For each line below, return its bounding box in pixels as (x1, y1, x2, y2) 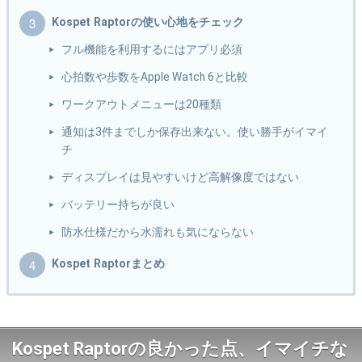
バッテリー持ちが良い (61, 198, 175, 212)
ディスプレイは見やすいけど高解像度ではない (61, 170, 300, 184)
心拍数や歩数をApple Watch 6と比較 (61, 70, 249, 84)
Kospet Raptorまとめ (52, 257, 165, 271)
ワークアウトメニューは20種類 (61, 98, 222, 112)
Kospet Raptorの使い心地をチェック (52, 15, 244, 29)
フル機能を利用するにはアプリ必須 (61, 43, 243, 57)
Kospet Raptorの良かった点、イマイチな (12, 339, 348, 360)
